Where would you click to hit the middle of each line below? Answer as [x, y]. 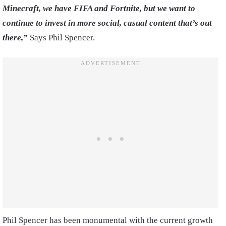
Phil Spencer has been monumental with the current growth [108, 220]
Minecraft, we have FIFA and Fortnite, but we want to [99, 8]
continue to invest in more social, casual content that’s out [107, 23]
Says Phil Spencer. [63, 37]
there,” [16, 37]
